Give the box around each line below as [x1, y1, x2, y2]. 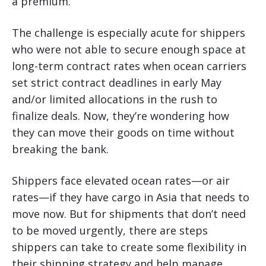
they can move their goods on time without [12, 125, 235, 140]
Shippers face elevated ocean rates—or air [12, 173, 230, 188]
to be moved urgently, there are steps [12, 223, 208, 238]
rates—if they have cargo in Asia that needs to [12, 190, 249, 205]
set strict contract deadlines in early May [12, 75, 221, 90]
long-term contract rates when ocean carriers [12, 59, 246, 74]
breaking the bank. [12, 142, 109, 157]
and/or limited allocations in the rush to [12, 92, 217, 107]
